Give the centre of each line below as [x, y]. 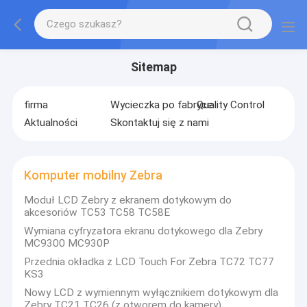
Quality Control [230, 105]
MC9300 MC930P [67, 244]
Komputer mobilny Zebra [94, 175]
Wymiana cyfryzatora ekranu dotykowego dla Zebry [144, 231]
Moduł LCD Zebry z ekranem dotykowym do [128, 200]
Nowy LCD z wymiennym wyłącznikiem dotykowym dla [151, 292]
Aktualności [51, 123]
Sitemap [153, 67]
